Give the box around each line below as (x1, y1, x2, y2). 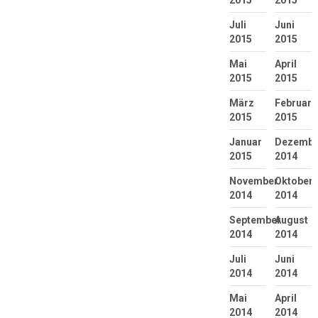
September (229, 214, 281, 226)
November (229, 175, 278, 187)
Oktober (274, 175, 313, 187)
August (274, 214, 308, 226)
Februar (274, 97, 312, 109)
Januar (229, 136, 262, 148)
